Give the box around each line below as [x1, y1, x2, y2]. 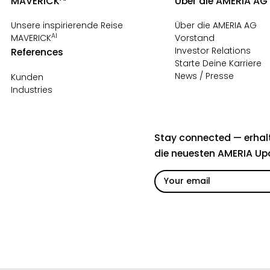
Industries [11, 83, 53, 96]
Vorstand [174, 32, 215, 44]
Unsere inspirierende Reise [11, 19, 124, 31]
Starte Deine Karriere [174, 57, 262, 69]
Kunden [11, 71, 44, 83]
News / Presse [174, 70, 234, 82]
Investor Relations [174, 45, 251, 57]
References [11, 45, 64, 59]
